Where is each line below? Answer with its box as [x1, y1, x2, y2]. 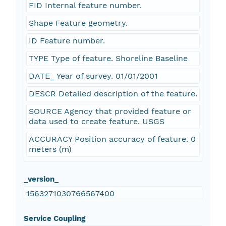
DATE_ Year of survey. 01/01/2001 [28, 71, 158, 81]
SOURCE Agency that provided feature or [28, 106, 191, 117]
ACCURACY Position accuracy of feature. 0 [28, 134, 196, 144]
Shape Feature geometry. [28, 18, 128, 28]
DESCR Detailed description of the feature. [28, 89, 197, 99]
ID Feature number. [28, 36, 105, 46]
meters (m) [28, 144, 72, 154]
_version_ [23, 175, 59, 184]
